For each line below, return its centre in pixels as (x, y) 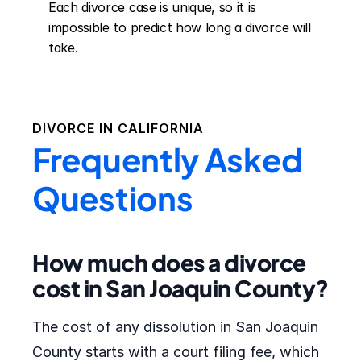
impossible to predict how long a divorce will (180, 27)
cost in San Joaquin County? (180, 288)
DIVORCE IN (75, 128)
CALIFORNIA (161, 128)
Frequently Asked (168, 159)
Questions (113, 198)
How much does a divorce (169, 262)
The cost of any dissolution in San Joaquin (175, 327)
